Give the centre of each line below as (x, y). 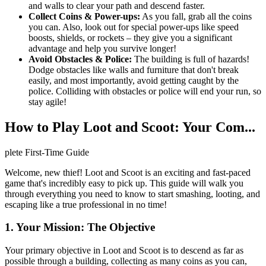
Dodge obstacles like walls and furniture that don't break (134, 69)
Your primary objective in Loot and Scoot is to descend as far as (124, 251)
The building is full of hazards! (191, 59)
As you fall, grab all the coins (196, 16)
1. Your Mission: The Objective (80, 227)
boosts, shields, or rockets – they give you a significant (130, 37)
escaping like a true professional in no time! (86, 204)
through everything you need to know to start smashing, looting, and (132, 194)
